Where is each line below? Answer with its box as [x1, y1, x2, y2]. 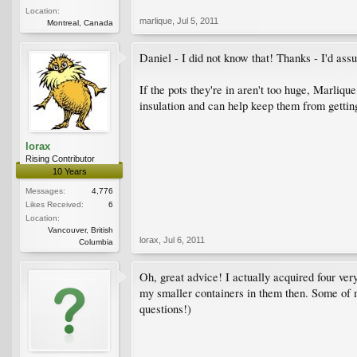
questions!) [139, 300, 191, 316]
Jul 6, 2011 [163, 234, 205, 245]
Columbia [79, 237, 113, 246]
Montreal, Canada [47, 18, 113, 27]
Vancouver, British [48, 225, 113, 234]
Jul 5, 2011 [177, 15, 218, 25]
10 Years [52, 166, 87, 176]
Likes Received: [25, 199, 84, 209]
